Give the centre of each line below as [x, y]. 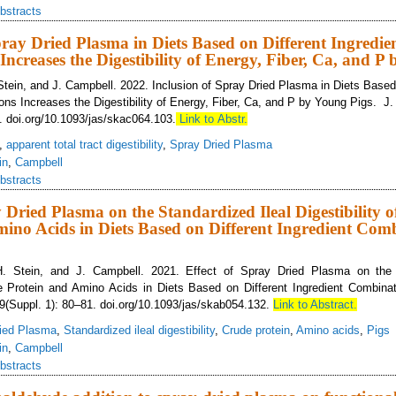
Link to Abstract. [315, 305]
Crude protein [256, 330]
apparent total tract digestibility [84, 145]
